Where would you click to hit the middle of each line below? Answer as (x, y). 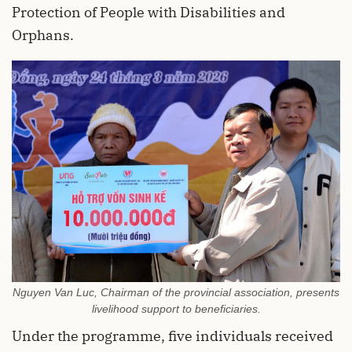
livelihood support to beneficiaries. (176, 309)
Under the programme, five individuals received (172, 336)
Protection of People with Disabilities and (148, 13)
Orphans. (43, 35)
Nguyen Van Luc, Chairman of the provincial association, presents (176, 293)
